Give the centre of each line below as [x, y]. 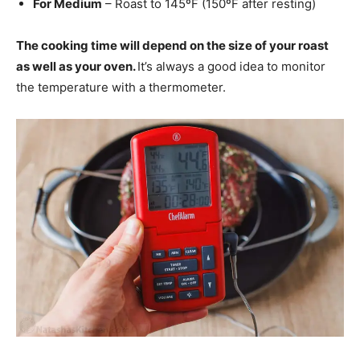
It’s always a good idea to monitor [231, 66]
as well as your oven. [77, 66]
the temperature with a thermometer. [121, 87]
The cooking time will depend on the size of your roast [172, 45]
